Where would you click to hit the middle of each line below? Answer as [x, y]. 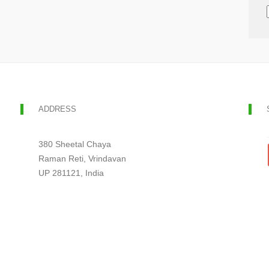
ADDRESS [57, 109]
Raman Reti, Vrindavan [82, 159]
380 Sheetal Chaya [75, 144]
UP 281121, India [71, 173]
